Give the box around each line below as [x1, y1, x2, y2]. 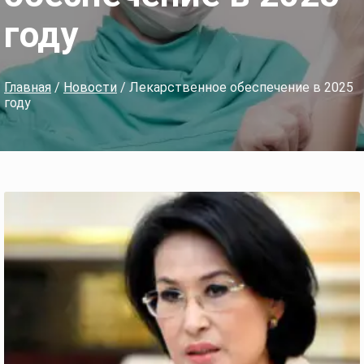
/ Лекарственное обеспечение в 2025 [117, 80, 353, 95]
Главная [4, 80, 51, 95]
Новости [63, 80, 117, 95]
